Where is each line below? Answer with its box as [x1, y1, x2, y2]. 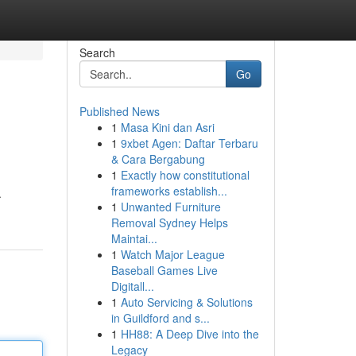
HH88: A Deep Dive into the [120, 326, 259, 342]
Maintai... [110, 230, 157, 246]
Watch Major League [120, 246, 225, 262]
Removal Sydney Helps [110, 215, 228, 230]
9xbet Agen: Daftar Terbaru [120, 135, 258, 151]
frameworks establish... [110, 183, 227, 199]
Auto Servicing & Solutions [120, 294, 253, 310]
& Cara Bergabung [110, 151, 205, 167]
